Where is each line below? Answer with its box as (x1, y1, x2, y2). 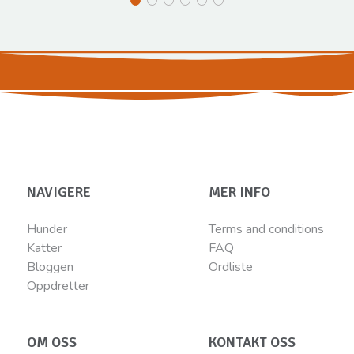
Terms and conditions (209, 220, 325, 238)
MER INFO (209, 183, 271, 201)
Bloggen (26, 258, 73, 276)
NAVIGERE (26, 183, 91, 201)
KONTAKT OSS (209, 333, 296, 351)
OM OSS (26, 333, 77, 351)
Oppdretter (26, 277, 89, 295)
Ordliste (209, 258, 254, 276)
